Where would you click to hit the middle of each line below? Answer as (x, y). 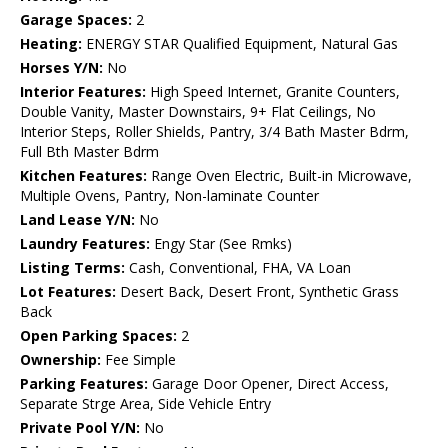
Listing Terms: (72, 268)
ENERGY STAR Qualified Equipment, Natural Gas (240, 44)
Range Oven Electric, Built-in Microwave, (279, 176)
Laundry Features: (85, 244)
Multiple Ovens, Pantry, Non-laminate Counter (169, 196)
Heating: (51, 44)
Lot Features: (68, 292)
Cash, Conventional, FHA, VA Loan (238, 268)
